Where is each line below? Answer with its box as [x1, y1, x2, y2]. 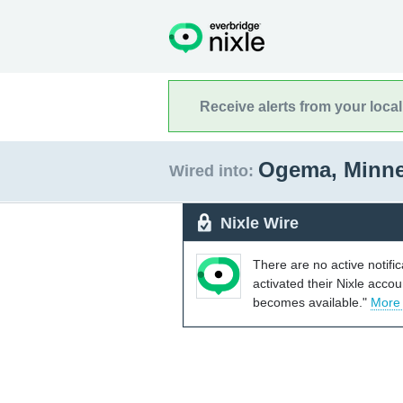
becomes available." [253, 294, 371, 309]
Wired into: [169, 162, 254, 180]
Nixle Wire [220, 213, 299, 232]
